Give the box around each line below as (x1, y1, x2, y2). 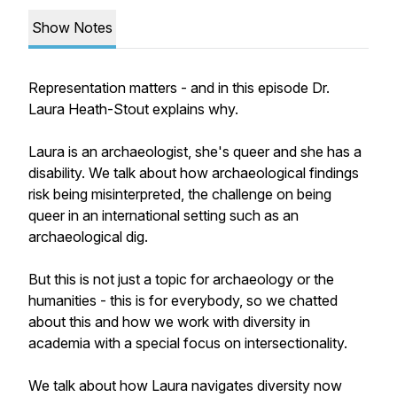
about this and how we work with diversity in (28, 313, 310, 331)
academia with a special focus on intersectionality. (28, 334, 347, 352)
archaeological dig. (28, 228, 148, 245)
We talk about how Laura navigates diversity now (28, 377, 342, 394)
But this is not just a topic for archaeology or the (28, 270, 334, 288)
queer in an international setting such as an (28, 206, 299, 224)
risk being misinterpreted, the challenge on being (28, 185, 331, 203)
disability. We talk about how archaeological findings (28, 164, 359, 182)
